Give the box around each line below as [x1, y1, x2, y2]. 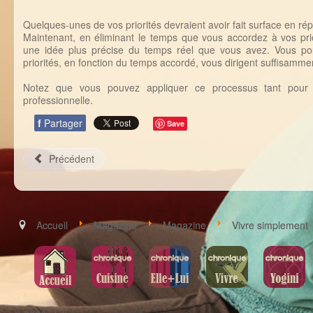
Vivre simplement [231, 218, 308, 232]
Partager [44, 116, 82, 130]
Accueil [36, 218, 68, 232]
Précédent [48, 152, 94, 166]
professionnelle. [23, 93, 93, 107]
